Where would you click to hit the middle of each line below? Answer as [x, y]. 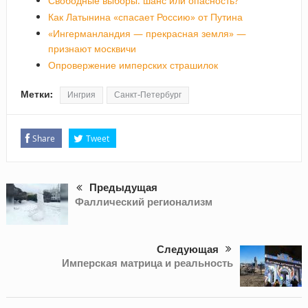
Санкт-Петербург [147, 95]
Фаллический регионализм [143, 202]
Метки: [36, 94]
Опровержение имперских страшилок [133, 65]
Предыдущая [123, 187]
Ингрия [81, 95]
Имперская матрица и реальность [148, 263]
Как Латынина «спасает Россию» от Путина [145, 16]
